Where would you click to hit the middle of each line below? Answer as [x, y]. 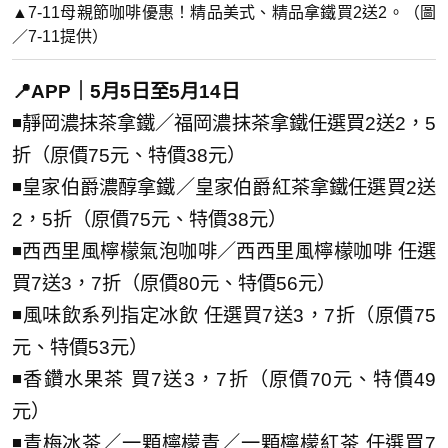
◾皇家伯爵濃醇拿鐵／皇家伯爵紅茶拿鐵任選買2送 [224, 187]
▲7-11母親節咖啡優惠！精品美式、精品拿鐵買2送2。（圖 [224, 12]
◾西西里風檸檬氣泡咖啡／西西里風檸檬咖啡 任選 [224, 251]
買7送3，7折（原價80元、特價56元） [174, 283]
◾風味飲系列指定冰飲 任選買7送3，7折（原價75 [224, 315]
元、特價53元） [80, 347]
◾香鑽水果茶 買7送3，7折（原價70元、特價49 [224, 379]
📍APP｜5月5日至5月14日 [126, 91]
